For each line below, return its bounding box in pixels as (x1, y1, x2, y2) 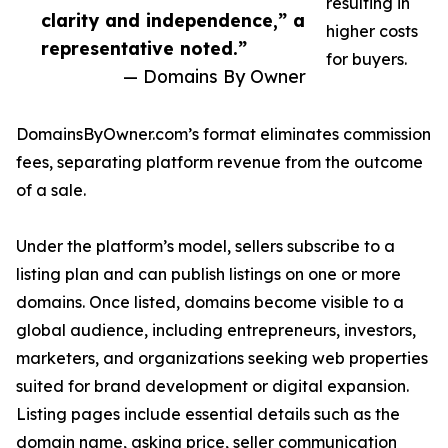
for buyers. (326, 49, 407, 70)
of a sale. (16, 180, 86, 201)
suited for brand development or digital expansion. (16, 376, 409, 397)
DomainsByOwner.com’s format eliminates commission (16, 124, 431, 145)
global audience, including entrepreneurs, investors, (16, 320, 416, 341)
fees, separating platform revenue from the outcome (16, 152, 423, 173)
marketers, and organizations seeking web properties (16, 348, 428, 369)
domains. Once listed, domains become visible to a (16, 292, 404, 313)
